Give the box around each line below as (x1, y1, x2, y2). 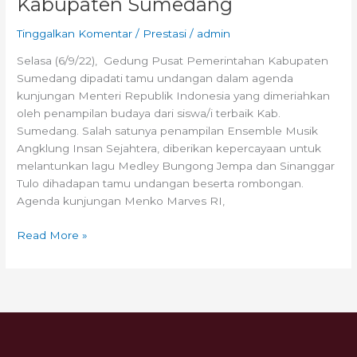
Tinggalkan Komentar (17, 26, 133, 40)
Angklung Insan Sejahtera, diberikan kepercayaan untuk (17, 142, 322, 155)
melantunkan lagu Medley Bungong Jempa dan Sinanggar (17, 159, 335, 173)
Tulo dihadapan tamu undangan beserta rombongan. (17, 177, 304, 190)
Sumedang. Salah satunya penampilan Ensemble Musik (17, 124, 319, 138)
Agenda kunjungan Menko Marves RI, (17, 194, 226, 208)
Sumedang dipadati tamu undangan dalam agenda (17, 72, 294, 85)
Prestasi (143, 26, 187, 40)
